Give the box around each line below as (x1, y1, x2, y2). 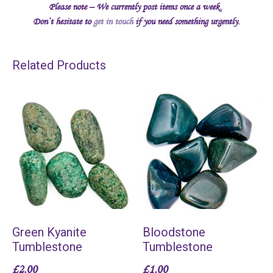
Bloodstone (143, 224, 205, 239)
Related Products (12, 57, 106, 73)
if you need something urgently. (133, 15, 240, 27)
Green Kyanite (12, 224, 87, 239)
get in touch (93, 15, 133, 27)
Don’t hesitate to (33, 15, 93, 27)
